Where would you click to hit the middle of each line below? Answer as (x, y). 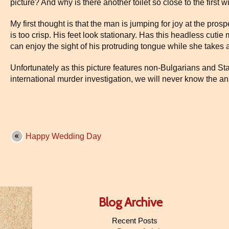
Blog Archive (131, 202)
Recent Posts (134, 221)
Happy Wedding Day (63, 136)
